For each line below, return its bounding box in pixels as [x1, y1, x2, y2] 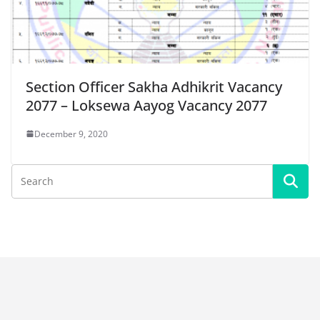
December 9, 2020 [34, 127, 108, 140]
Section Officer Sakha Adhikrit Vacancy [26, 76, 282, 96]
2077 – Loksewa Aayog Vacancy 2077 [26, 95, 267, 115]
